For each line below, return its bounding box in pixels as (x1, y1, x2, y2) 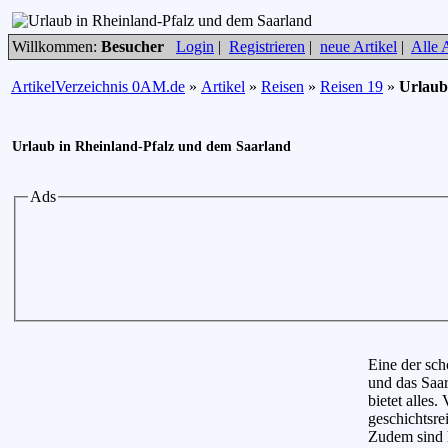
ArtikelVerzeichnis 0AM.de (11, 78, 185, 95)
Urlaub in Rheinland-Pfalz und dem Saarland (12, 139, 291, 155)
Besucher (101, 38, 164, 55)
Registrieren (229, 38, 305, 55)
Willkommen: (12, 38, 101, 55)
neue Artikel (320, 38, 397, 55)
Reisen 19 (320, 78, 383, 95)
